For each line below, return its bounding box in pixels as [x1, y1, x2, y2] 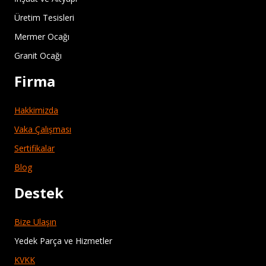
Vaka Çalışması [14, 123, 71, 135]
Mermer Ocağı [14, 30, 69, 42]
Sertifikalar [14, 142, 55, 154]
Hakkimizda [14, 104, 58, 116]
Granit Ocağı [14, 49, 62, 61]
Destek [14, 182, 64, 202]
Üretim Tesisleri [14, 11, 74, 23]
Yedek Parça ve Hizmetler [14, 235, 112, 246]
